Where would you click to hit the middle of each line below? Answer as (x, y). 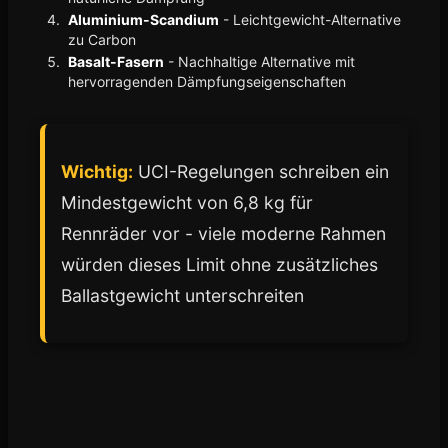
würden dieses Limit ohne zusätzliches (219, 264)
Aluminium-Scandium (143, 19)
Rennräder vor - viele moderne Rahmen (223, 233)
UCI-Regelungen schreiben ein (261, 171)
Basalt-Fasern (116, 61)
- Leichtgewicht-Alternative (310, 19)
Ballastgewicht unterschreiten (182, 295)
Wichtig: (97, 171)
